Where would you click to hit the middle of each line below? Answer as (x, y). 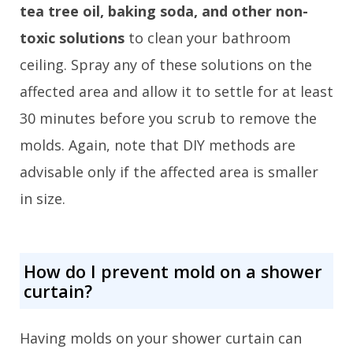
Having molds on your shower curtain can (161, 338)
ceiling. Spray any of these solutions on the (166, 64)
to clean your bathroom (208, 37)
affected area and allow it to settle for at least (176, 91)
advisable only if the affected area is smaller (169, 171)
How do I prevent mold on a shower (173, 271)
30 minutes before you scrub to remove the (168, 118)
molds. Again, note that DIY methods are (158, 145)
